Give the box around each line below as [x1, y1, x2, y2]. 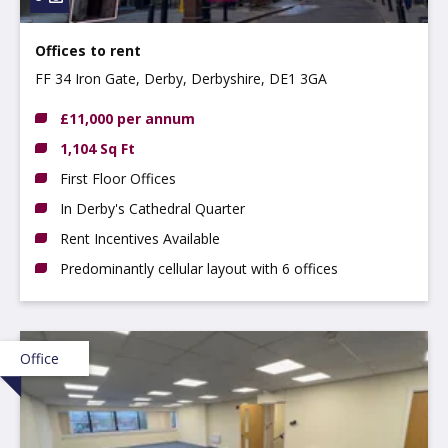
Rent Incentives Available [60, 228, 220, 248]
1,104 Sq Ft [60, 138, 135, 158]
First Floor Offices [60, 168, 176, 188]
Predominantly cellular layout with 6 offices [60, 258, 338, 278]
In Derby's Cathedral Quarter [60, 198, 245, 218]
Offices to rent [35, 40, 141, 60]
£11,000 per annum [60, 108, 195, 128]
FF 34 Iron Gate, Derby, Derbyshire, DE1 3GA [35, 68, 327, 88]
